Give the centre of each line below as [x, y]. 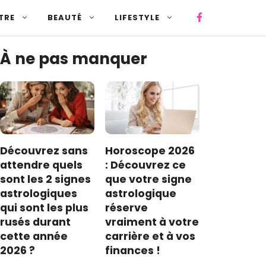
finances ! [133, 251]
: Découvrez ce [146, 165]
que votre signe [149, 180]
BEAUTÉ [65, 18]
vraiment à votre [152, 222]
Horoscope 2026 [150, 151]
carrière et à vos [151, 237]
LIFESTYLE [137, 18]
